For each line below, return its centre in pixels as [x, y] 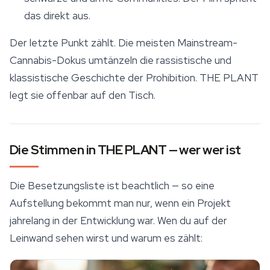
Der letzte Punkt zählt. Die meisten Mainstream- [124, 43]
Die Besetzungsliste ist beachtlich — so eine [112, 186]
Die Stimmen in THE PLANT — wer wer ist [125, 150]
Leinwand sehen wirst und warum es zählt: [106, 238]
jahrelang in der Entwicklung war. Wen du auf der [118, 221]
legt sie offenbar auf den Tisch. [83, 96]
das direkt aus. [57, 16]
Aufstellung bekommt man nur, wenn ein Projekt [120, 203]
